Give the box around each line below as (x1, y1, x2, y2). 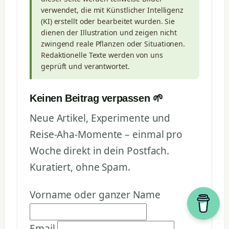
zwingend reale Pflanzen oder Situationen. (41, 39, 186, 49)
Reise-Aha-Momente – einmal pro (30, 127, 183, 141)
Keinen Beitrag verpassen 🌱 (30, 92, 163, 104)
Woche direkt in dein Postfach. (30, 144, 170, 157)
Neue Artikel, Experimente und (30, 111, 171, 125)
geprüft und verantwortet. (41, 61, 130, 72)
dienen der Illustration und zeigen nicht (41, 28, 177, 38)
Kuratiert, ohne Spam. (30, 160, 131, 174)
